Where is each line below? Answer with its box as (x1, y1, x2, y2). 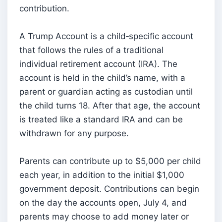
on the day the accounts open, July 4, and (19, 197, 187, 208)
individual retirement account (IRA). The (19, 58, 177, 69)
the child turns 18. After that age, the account (19, 100, 200, 111)
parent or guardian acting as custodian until (19, 86, 193, 97)
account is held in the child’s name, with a (19, 72, 185, 83)
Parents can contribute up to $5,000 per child (19, 156, 201, 166)
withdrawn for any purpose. (19, 128, 129, 138)
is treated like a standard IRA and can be (19, 114, 183, 124)
